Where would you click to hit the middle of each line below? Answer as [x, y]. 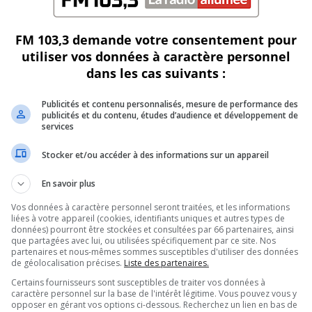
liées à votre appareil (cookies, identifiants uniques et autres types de [148, 218]
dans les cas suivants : [156, 73]
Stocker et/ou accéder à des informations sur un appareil [155, 155]
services [58, 126]
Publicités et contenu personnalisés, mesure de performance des [170, 104]
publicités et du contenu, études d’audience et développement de [170, 115]
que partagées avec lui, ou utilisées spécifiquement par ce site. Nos [143, 241]
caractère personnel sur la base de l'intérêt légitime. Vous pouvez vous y [154, 294]
